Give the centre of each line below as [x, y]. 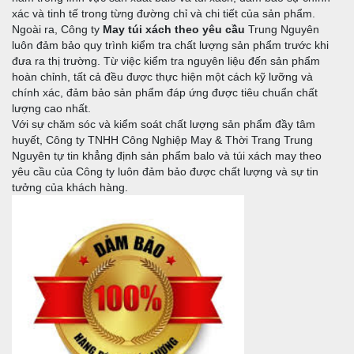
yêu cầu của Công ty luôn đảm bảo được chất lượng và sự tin [165, 171]
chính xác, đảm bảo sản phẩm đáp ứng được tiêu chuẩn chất [165, 92]
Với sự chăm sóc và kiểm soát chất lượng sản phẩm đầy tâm [164, 124]
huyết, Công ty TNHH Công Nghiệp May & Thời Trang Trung [162, 139]
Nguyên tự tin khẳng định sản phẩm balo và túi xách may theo [167, 155]
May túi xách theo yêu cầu [174, 29]
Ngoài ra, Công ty [57, 29]
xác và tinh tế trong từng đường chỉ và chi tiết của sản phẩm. [164, 13]
